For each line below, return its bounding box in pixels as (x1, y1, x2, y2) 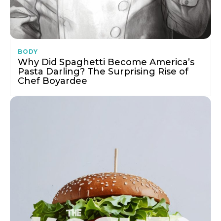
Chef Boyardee (18, 75, 87, 87)
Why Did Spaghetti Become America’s (18, 57, 194, 68)
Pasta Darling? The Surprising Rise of (18, 66, 188, 77)
